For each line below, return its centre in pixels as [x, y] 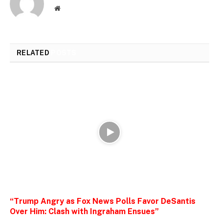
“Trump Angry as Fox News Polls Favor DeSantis [103, 201]
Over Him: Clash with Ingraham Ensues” [84, 212]
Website [71, 8]
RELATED [34, 53]
